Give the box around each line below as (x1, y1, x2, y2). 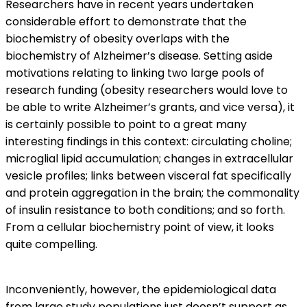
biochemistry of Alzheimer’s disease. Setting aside (5, 48, 273, 64)
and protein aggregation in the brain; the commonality (5, 185, 299, 201)
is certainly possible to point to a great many (5, 116, 247, 132)
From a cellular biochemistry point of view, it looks (5, 219, 274, 235)
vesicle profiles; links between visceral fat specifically (5, 168, 291, 184)
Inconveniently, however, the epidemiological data (5, 282, 276, 297)
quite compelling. (5, 236, 97, 252)
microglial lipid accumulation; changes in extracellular (5, 151, 293, 167)
